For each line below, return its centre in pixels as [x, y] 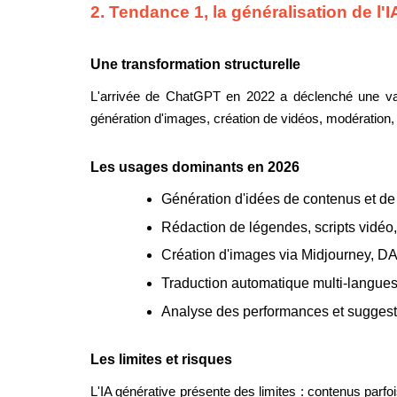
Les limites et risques [161, 360]
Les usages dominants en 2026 [195, 167]
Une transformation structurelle [195, 65]
